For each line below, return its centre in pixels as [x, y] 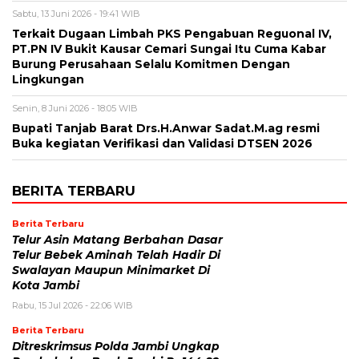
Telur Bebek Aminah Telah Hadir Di [116, 255]
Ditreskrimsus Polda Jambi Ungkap [116, 347]
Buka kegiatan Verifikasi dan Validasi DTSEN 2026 [162, 144]
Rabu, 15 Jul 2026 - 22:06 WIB [73, 306]
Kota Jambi [46, 286]
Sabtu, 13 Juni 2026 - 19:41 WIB [76, 14]
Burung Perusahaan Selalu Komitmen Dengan [151, 65]
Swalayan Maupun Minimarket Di [111, 270]
